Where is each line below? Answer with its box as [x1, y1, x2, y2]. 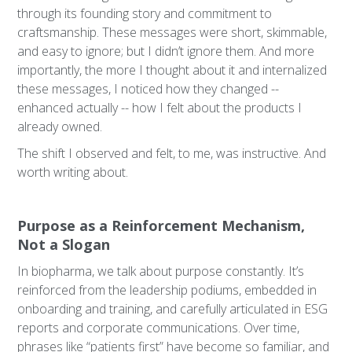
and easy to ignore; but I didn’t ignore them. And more [17, 42, 315, 60]
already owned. [17, 118, 103, 135]
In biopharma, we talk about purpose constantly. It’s [17, 262, 305, 280]
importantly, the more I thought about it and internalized [17, 61, 328, 79]
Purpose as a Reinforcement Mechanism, [17, 216, 306, 235]
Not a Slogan [17, 235, 111, 254]
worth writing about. [17, 163, 129, 181]
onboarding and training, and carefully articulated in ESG [17, 300, 328, 317]
